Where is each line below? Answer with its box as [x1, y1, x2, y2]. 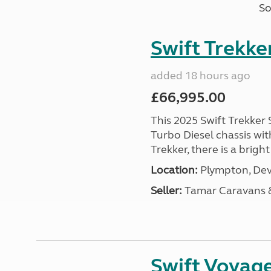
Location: [150, 163, 198, 177]
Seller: [150, 184, 182, 197]
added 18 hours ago [150, 69, 250, 82]
